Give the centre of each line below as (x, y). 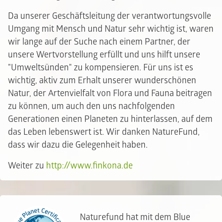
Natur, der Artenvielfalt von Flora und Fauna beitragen (110, 93)
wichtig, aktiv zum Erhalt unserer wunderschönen (102, 81)
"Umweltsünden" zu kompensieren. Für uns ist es (101, 68)
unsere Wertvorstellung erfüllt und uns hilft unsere (104, 55)
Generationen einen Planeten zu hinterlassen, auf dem (110, 119)
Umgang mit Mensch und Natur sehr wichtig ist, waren (111, 29)
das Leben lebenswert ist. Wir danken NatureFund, (104, 132)
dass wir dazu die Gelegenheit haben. (78, 145)
